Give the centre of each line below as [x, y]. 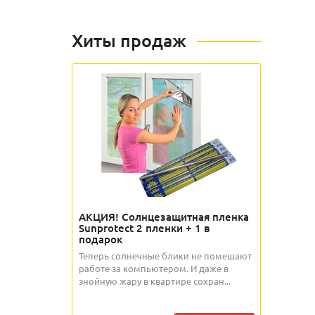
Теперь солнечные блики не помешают [165, 256]
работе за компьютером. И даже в [154, 268]
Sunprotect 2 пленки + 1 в [144, 228]
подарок [101, 239]
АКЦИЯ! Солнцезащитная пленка [164, 217]
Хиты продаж [129, 40]
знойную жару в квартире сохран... [155, 281]
